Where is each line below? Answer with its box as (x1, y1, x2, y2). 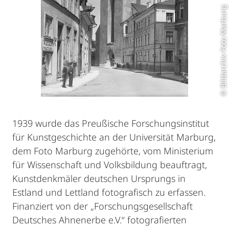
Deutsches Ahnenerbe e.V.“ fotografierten (12, 214, 187, 226)
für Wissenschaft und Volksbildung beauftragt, (12, 158, 207, 171)
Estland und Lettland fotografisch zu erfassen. (12, 186, 205, 198)
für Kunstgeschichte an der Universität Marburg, (12, 131, 216, 143)
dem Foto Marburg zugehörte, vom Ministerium (12, 145, 213, 157)
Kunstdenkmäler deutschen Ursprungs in (12, 172, 186, 185)
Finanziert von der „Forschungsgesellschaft (12, 200, 193, 212)
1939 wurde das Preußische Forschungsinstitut (12, 117, 209, 129)
